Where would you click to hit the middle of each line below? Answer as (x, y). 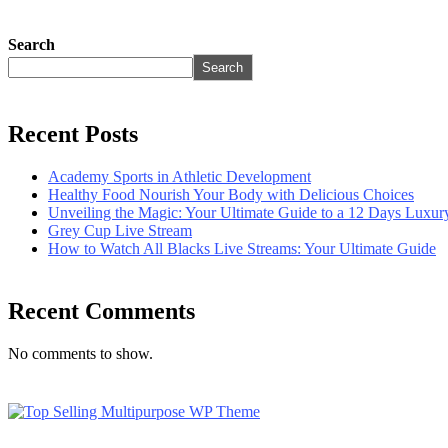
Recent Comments (101, 310)
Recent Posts (73, 133)
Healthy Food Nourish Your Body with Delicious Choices (231, 194)
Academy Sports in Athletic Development (179, 176)
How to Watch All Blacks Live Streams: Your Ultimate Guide (242, 248)
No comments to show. (80, 353)
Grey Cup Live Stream (120, 230)
